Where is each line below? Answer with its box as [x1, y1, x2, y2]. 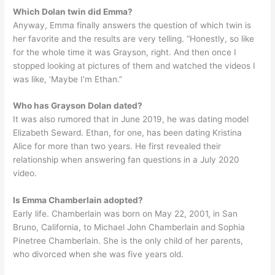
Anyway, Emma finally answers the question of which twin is [13, 20, 252, 30]
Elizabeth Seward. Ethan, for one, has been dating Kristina [13, 128, 242, 138]
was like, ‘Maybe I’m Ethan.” [13, 74, 123, 84]
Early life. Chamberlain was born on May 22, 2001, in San [13, 209, 238, 219]
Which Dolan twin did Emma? [13, 6, 133, 17]
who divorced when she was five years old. [13, 249, 184, 260]
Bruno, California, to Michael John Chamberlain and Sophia [13, 222, 246, 233]
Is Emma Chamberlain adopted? [13, 195, 144, 206]
